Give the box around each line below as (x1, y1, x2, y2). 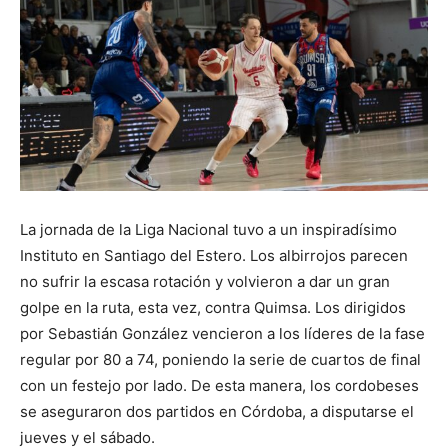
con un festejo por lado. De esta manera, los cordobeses (20, 376, 419, 395)
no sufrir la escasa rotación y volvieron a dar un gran (20, 272, 390, 291)
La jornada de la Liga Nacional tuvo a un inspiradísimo (20, 220, 397, 239)
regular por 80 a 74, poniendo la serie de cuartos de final (20, 350, 421, 369)
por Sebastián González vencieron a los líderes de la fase (20, 324, 425, 343)
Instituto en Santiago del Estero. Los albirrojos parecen (20, 246, 408, 265)
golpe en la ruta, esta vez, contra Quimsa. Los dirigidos (20, 298, 406, 317)
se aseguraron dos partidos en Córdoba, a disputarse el (20, 402, 414, 421)
